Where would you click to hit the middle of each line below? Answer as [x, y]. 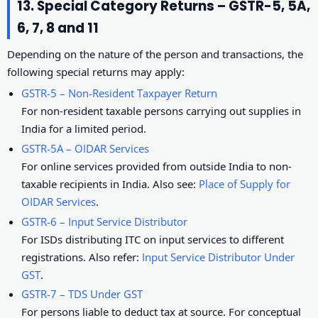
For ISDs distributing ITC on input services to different [153, 239]
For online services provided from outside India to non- [157, 166]
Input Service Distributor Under [219, 257]
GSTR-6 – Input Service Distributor [105, 221]
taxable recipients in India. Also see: [110, 183]
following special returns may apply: [96, 72]
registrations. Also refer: [82, 257]
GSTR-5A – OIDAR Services [86, 148]
